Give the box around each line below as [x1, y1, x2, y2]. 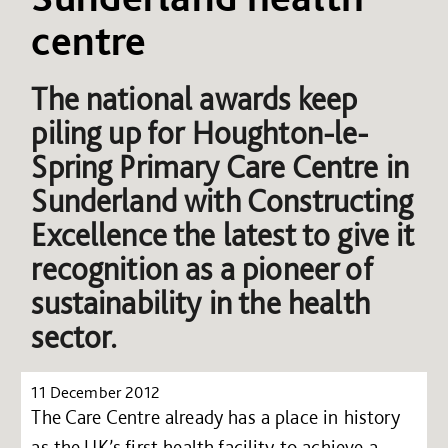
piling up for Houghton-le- [31, 113, 369, 152]
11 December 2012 [31, 381, 160, 402]
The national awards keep [31, 79, 358, 118]
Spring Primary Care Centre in [31, 147, 409, 186]
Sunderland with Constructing [31, 181, 413, 220]
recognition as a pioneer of [31, 249, 373, 288]
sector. [31, 317, 118, 356]
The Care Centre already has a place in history [31, 404, 400, 429]
